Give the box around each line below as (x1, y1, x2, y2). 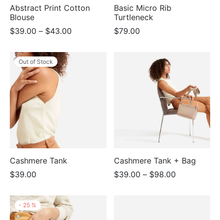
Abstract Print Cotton (10, 2, 90, 13)
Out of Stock (19, 57, 54, 65)
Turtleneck (113, 12, 153, 22)
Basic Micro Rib (113, 2, 171, 13)
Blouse (10, 12, 34, 22)
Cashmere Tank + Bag (113, 156, 196, 166)
